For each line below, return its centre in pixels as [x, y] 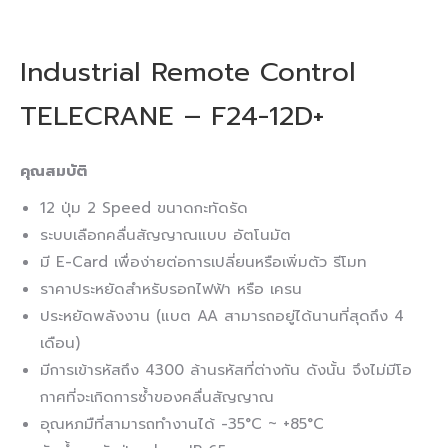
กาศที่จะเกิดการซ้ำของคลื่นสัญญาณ [157, 397]
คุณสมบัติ [53, 171]
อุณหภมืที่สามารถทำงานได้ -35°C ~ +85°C [182, 424]
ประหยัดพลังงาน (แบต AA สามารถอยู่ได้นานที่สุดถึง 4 [222, 316]
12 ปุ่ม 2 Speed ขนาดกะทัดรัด [144, 208]
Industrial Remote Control [188, 72]
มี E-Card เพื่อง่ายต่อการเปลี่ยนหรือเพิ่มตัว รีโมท [203, 262]
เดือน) [60, 343]
